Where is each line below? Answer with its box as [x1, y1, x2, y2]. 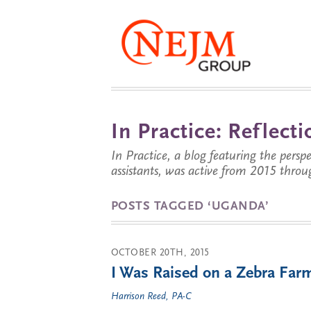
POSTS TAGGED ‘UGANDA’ [111, 200, 269, 213]
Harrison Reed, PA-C [111, 292, 191, 302]
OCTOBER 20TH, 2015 [111, 248, 210, 258]
